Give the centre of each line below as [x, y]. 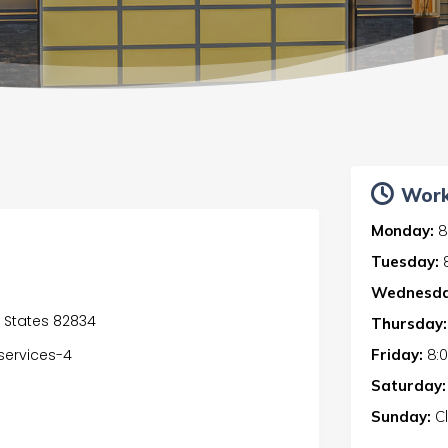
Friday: [396, 354]
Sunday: [400, 416]
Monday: [402, 230]
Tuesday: [404, 261]
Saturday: [408, 385]
